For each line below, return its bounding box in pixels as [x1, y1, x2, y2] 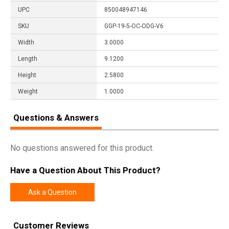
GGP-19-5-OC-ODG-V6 [104, 22, 164, 30]
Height [18, 71, 36, 79]
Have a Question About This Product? [10, 165, 161, 176]
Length [18, 55, 37, 62]
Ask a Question [28, 188, 77, 197]
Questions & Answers [13, 112, 99, 123]
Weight [18, 87, 38, 95]
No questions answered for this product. [10, 143, 154, 153]
